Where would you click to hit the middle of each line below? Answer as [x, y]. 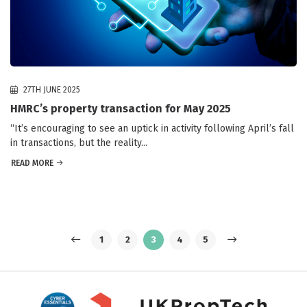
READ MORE [32, 163]
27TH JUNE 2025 [51, 90]
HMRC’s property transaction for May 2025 [121, 109]
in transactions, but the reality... [79, 143]
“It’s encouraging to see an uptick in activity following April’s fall [152, 129]
